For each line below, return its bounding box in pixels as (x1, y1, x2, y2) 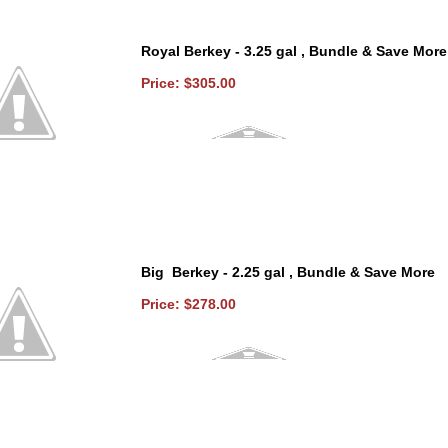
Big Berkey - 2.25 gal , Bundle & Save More (141, 263, 436, 280)
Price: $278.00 (141, 295, 241, 312)
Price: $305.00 (141, 74, 241, 91)
